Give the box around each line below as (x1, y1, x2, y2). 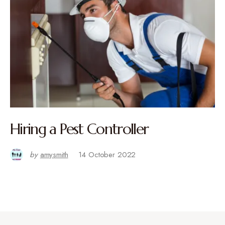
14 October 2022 (78, 149, 136, 160)
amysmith (40, 149, 68, 160)
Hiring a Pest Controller (10, 119, 149, 138)
